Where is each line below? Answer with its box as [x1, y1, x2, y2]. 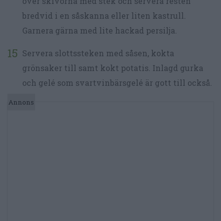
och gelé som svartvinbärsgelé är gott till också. [22, 77, 212, 88]
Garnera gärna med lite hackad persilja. [22, 25, 177, 36]
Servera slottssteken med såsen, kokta [22, 48, 174, 59]
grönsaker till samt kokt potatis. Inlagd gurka [22, 63, 203, 74]
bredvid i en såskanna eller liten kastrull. [22, 10, 186, 21]
